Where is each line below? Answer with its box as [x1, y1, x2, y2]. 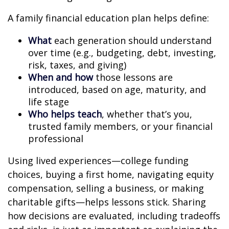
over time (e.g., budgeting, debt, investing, [28, 46, 216, 59]
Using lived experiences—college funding [8, 154, 189, 167]
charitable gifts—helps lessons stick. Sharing [8, 195, 206, 208]
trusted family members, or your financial [28, 120, 213, 132]
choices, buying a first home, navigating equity [8, 168, 214, 180]
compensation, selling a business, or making [8, 181, 204, 194]
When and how [28, 71, 93, 83]
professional [28, 132, 83, 145]
